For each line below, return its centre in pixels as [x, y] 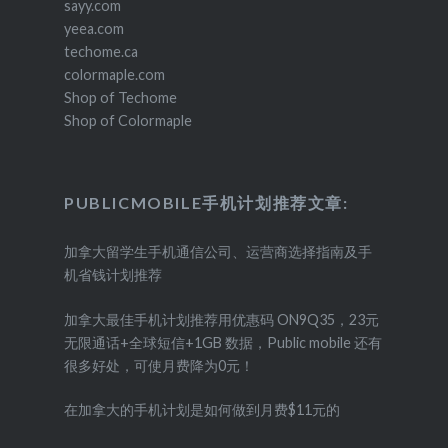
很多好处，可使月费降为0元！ [158, 365]
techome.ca [100, 52]
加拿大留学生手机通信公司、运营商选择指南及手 [217, 252]
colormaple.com [114, 75]
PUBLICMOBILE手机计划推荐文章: [206, 203]
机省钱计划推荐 [112, 275]
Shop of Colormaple [127, 121]
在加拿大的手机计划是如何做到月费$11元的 [201, 410]
